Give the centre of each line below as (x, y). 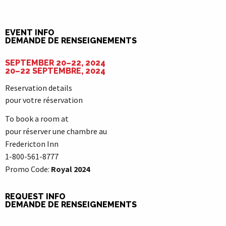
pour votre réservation (44, 100)
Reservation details (39, 88)
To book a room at (37, 119)
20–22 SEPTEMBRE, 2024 (55, 71)
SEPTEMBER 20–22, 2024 (55, 63)
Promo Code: (28, 169)
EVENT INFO (30, 33)
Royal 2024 (70, 169)
